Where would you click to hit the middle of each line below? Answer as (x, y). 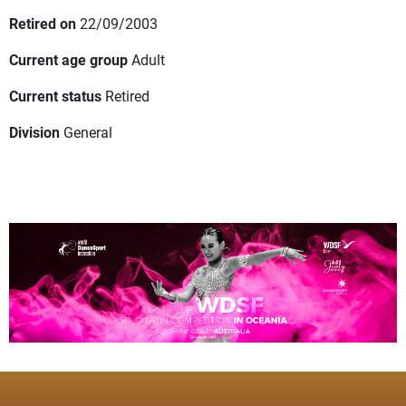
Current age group (68, 60)
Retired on (43, 24)
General (88, 132)
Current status (55, 96)
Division (34, 132)
